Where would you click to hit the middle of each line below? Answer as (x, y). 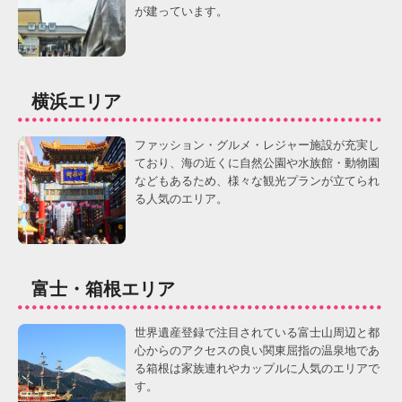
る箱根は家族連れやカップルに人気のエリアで (257, 368)
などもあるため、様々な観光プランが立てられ (257, 181)
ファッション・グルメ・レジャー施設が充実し (257, 145)
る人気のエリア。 (181, 199)
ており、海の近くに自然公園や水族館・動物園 (257, 163)
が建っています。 (181, 11)
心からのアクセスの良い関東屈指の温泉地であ (257, 350)
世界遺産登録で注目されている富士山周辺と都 (257, 332)
